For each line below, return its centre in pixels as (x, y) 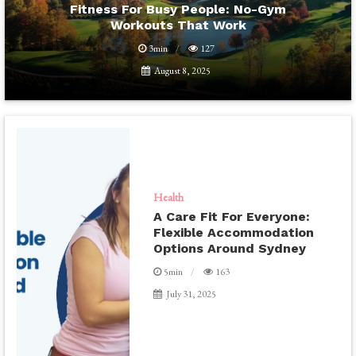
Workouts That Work (178, 25)
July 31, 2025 (192, 294)
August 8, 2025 (182, 70)
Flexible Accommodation (234, 232)
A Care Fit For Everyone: (232, 216)
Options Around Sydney (230, 248)
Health (169, 197)
